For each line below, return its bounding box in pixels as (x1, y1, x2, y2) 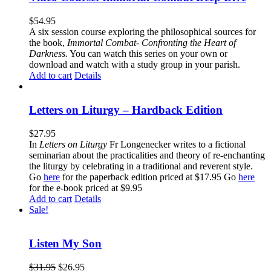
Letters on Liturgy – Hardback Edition (29, 103, 223, 116)
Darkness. (29, 48, 68, 59)
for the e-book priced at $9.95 (29, 182, 142, 193)
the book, (29, 38, 67, 48)
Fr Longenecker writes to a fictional (109, 139, 246, 149)
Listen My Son (29, 237, 102, 250)
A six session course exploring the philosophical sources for (29, 27, 256, 38)
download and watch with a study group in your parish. (29, 59, 240, 70)
